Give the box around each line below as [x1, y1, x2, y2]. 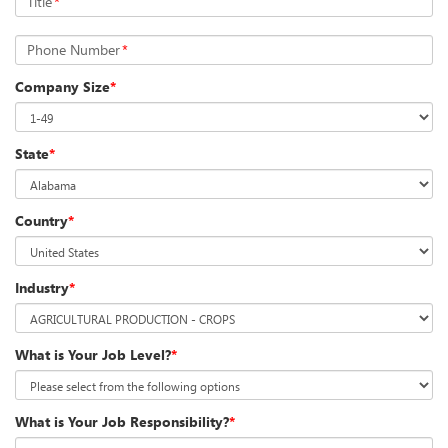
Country [15, 211, 68, 231]
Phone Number [27, 40, 120, 60]
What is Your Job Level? [15, 345, 171, 365]
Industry [15, 278, 69, 298]
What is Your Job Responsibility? [15, 412, 229, 432]
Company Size [15, 77, 110, 97]
